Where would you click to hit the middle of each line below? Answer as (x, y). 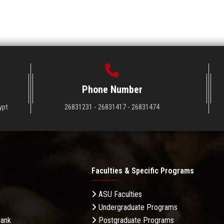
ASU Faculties (119, 194)
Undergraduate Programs (137, 207)
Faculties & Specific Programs (143, 171)
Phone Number (112, 90)
